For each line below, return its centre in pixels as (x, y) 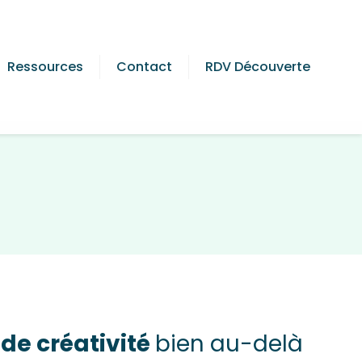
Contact (144, 66)
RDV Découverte (258, 66)
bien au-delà (229, 344)
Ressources (45, 66)
